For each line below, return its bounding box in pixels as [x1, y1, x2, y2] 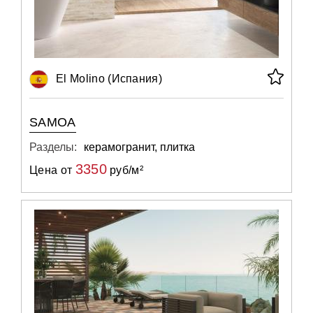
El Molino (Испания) [56, 73, 163, 85]
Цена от [29, 164, 75, 176]
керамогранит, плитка [84, 141, 195, 153]
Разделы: [29, 141, 77, 153]
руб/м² [106, 164, 144, 176]
